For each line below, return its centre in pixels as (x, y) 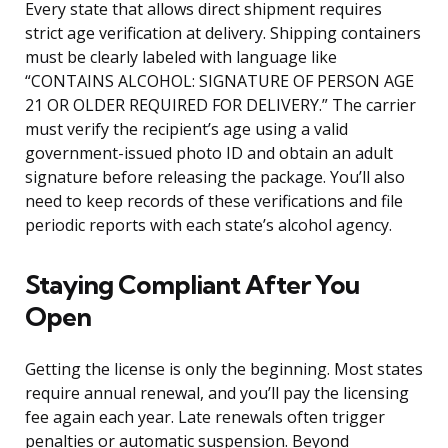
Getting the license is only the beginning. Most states (224, 369)
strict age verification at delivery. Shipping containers (223, 33)
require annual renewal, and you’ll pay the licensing (217, 393)
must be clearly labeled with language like (181, 57)
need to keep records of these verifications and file (214, 201)
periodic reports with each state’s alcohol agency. (208, 225)
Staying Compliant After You (192, 285)
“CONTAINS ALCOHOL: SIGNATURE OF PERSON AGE (219, 81)
